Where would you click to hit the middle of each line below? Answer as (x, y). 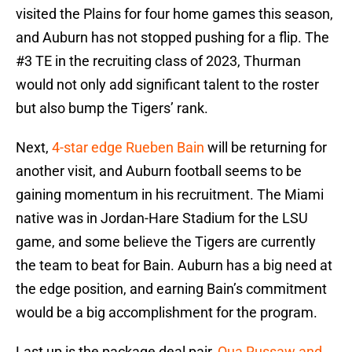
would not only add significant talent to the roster (167, 85)
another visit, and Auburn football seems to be (159, 171)
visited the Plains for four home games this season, (174, 14)
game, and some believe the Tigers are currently (166, 242)
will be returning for (266, 148)
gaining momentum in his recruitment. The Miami (170, 195)
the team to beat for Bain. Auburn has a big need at (174, 266)
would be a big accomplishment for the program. (167, 313)
